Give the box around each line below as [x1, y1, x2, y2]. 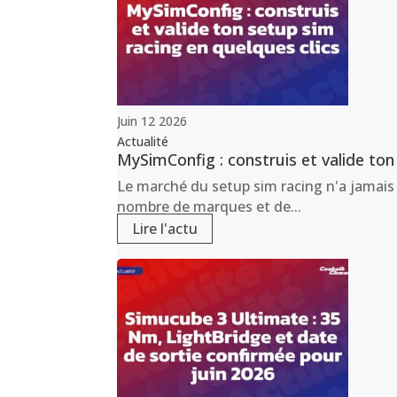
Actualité [117, 133, 168, 151]
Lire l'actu [132, 219, 198, 239]
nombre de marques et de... [117, 197, 301, 217]
